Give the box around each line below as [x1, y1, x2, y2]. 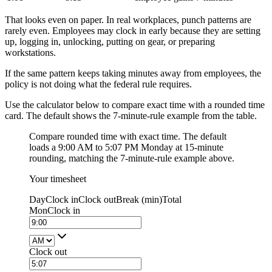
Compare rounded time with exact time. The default [29, 131, 226, 142]
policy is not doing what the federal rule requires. [5, 79, 192, 90]
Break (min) [116, 194, 162, 205]
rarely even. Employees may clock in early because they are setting [5, 25, 260, 36]
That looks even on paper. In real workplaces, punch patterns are [5, 15, 251, 25]
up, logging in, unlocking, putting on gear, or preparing [5, 36, 215, 47]
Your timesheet [29, 174, 86, 185]
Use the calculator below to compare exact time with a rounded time [5, 100, 265, 110]
